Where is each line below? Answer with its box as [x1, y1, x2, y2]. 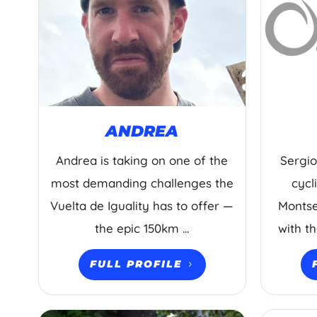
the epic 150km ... [95, 220, 190, 236]
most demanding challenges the [50, 175, 234, 190]
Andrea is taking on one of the [56, 152, 229, 168]
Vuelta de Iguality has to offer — [50, 197, 234, 213]
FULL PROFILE [89, 258, 182, 271]
